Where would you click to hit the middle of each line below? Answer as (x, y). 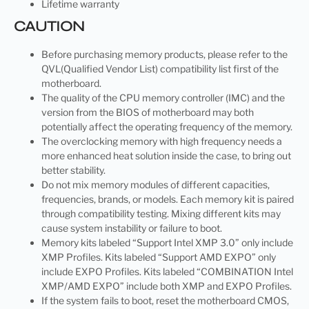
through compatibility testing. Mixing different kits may (161, 213)
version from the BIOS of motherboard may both (148, 112)
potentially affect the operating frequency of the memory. (167, 126)
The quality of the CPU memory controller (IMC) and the (163, 97)
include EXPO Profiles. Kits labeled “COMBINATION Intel (167, 271)
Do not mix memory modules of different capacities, (156, 184)
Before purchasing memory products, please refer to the (165, 54)
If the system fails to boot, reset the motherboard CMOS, (165, 300)
